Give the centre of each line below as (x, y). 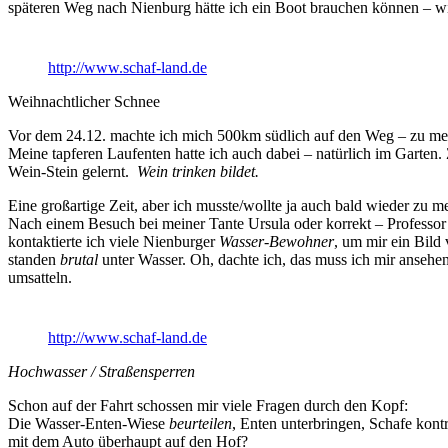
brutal (81, 260)
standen (34, 260)
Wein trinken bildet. (198, 172)
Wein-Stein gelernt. (72, 172)
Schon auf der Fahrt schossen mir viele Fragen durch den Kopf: (208, 406)
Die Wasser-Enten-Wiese (88, 424)
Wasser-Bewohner (276, 242)
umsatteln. (44, 278)
